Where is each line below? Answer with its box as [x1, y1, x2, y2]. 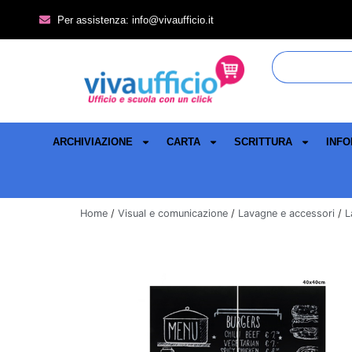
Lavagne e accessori [238, 207, 335, 220]
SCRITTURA [234, 136, 292, 148]
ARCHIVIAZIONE [53, 136, 134, 148]
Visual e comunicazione [118, 207, 228, 220]
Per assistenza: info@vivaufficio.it [57, 13, 214, 26]
